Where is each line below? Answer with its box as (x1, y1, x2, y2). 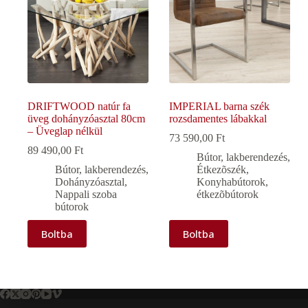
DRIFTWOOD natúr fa (27, 100, 131, 112)
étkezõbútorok (197, 188, 259, 200)
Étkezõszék (197, 163, 247, 175)
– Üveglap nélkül (27, 124, 102, 137)
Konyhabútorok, (197, 175, 269, 188)
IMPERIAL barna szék (169, 100, 270, 112)
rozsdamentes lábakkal (169, 112, 267, 124)
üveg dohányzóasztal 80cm (27, 112, 145, 124)
